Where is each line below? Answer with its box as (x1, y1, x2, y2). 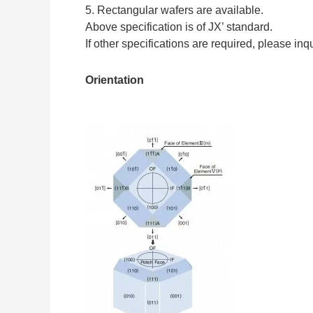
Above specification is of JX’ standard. (85, 21, 272, 34)
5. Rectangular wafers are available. (85, 4, 263, 17)
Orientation (85, 73, 144, 86)
